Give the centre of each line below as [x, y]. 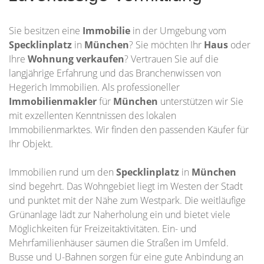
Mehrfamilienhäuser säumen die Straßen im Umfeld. [119, 243]
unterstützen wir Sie [201, 101]
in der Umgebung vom [179, 31]
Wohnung [52, 59]
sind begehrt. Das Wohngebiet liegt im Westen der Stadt [126, 186]
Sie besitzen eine [46, 31]
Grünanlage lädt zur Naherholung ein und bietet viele [120, 214]
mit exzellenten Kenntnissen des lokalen [93, 115]
